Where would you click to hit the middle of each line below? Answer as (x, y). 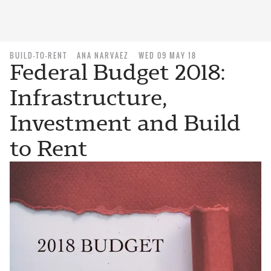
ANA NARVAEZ (103, 55)
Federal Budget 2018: (117, 72)
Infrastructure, (88, 98)
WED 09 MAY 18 (168, 55)
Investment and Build (125, 123)
